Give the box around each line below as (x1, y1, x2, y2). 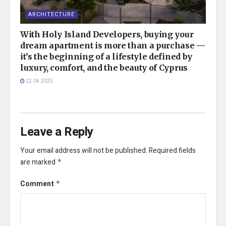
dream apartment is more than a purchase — (20, 40, 205, 50)
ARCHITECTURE (28, 10, 75, 19)
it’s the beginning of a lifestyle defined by (20, 51, 192, 62)
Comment (20, 178, 55, 189)
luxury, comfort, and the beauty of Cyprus (20, 62, 188, 73)
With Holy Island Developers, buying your (20, 29, 194, 39)
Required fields (149, 145, 196, 156)
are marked (20, 156, 57, 167)
